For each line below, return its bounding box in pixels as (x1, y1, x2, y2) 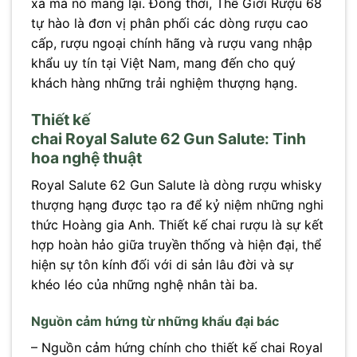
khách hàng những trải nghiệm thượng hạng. (31, 75, 297, 92)
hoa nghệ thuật (31, 148, 142, 168)
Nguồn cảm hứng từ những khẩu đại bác (31, 312, 279, 329)
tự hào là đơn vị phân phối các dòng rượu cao (31, 15, 308, 32)
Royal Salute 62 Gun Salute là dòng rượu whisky (31, 176, 322, 193)
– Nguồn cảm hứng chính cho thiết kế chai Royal (31, 339, 323, 355)
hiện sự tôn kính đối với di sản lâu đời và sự (31, 256, 293, 273)
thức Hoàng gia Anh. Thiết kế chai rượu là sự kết (31, 216, 324, 233)
